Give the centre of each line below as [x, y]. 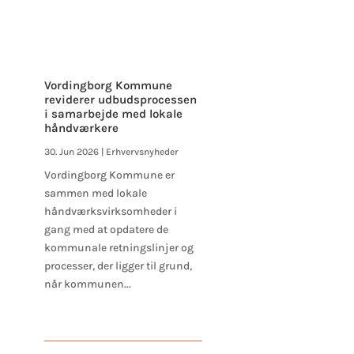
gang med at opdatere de [106, 229]
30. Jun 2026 [71, 151]
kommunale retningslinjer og [119, 247]
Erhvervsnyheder [142, 151]
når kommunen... [87, 284]
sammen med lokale [95, 193]
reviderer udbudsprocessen [120, 99]
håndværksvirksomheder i [110, 211]
